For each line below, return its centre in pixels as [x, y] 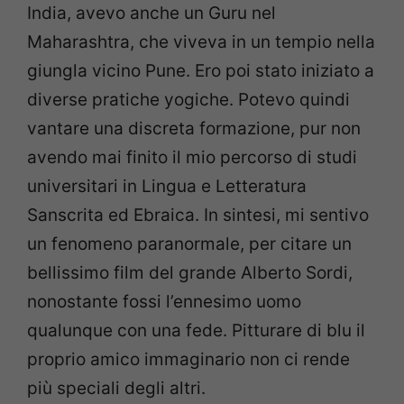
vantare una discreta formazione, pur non [194, 129]
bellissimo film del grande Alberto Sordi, [190, 273]
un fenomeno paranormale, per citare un [189, 244]
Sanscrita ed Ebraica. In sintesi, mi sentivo [198, 216]
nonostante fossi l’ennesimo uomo [164, 302]
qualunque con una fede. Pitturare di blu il [196, 331]
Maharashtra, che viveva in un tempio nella [201, 42]
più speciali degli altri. [116, 389]
